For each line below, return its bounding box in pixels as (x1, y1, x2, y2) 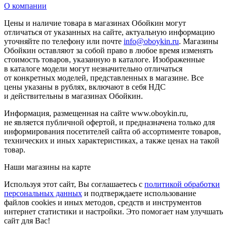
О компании (4, 2, 47, 11)
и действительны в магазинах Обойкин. (4, 92, 143, 101)
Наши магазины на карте (4, 163, 91, 172)
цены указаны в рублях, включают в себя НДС (4, 83, 166, 92)
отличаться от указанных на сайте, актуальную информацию (4, 28, 215, 37)
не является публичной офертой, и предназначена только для (4, 118, 215, 127)
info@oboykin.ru (124, 37, 179, 46)
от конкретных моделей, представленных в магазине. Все (4, 73, 204, 83)
